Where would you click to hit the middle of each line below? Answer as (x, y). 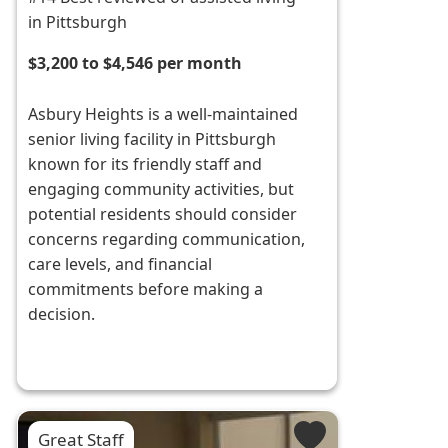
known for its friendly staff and (145, 164)
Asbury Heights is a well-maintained (163, 114)
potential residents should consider (163, 214)
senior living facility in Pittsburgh (152, 139)
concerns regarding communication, (167, 239)
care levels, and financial (120, 264)
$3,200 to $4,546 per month (135, 63)
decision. (62, 314)
